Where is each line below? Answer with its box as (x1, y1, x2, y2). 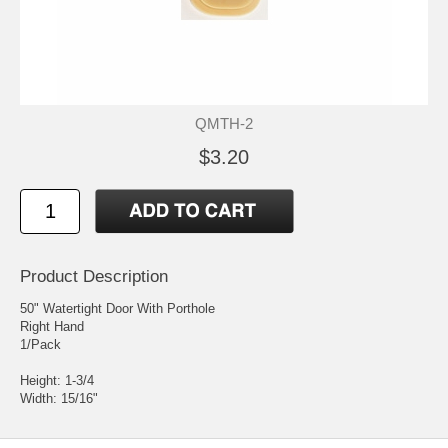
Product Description (20, 266, 168, 286)
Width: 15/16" (20, 390, 98, 406)
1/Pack (20, 336, 61, 352)
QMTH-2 (195, 114, 253, 132)
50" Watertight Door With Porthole (20, 300, 215, 316)
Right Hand (20, 318, 84, 334)
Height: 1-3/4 (20, 372, 94, 388)
